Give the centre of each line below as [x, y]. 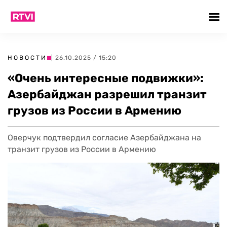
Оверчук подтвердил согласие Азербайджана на [104, 138]
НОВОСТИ [27, 58]
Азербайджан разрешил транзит [107, 94]
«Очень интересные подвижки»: [106, 78]
